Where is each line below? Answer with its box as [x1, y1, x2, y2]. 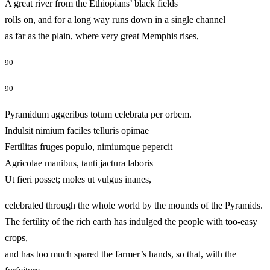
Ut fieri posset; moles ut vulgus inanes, [5, 174, 185, 184]
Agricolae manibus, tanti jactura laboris [5, 157, 153, 168]
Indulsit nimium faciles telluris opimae [5, 125, 149, 136]
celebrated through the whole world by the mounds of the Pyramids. [5, 199, 263, 210]
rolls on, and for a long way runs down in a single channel [5, 14, 225, 25]
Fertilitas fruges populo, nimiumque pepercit [5, 141, 172, 152]
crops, [5, 232, 28, 243]
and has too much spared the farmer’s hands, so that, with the [5, 248, 236, 259]
